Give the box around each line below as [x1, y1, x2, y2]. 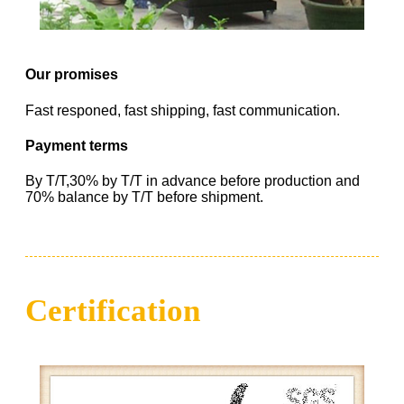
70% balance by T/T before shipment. [25, 189, 263, 206]
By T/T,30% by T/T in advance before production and [25, 173, 360, 189]
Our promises [25, 67, 118, 83]
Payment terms [25, 137, 128, 153]
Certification [25, 293, 200, 329]
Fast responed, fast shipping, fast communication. [25, 102, 340, 118]
